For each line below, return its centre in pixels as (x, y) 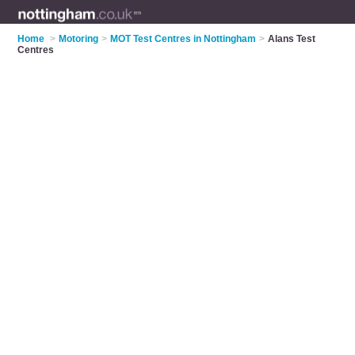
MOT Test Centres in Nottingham (183, 39)
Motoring (79, 39)
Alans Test (292, 39)
